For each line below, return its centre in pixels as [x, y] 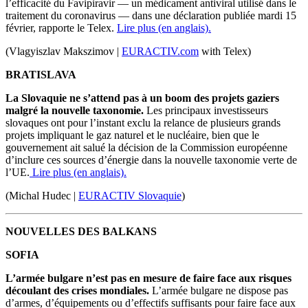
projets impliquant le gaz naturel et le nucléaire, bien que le [132, 135]
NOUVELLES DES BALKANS [81, 232]
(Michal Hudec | [42, 196]
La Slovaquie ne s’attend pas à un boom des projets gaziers [142, 98]
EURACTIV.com [160, 52]
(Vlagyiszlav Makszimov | [62, 52]
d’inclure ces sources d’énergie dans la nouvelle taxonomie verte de [151, 160]
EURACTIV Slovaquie [130, 196]
